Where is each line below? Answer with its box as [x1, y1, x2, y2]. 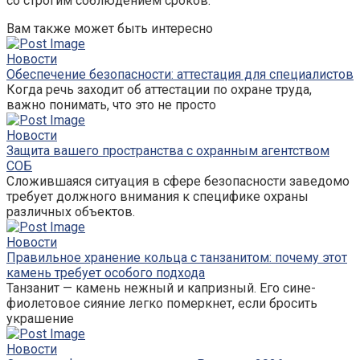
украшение [6, 311, 74, 327]
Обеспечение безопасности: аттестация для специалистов [6, 67, 354, 83]
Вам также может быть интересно [6, 21, 213, 37]
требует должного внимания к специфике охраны [6, 189, 309, 205]
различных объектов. [6, 204, 135, 220]
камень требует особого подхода [6, 265, 205, 281]
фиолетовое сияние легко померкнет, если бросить [6, 296, 317, 312]
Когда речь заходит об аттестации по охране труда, [6, 82, 312, 98]
